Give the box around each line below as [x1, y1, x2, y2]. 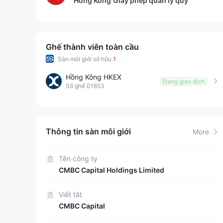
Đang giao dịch [163, 77, 205, 85]
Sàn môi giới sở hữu [58, 55, 113, 63]
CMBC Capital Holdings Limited [59, 166, 164, 174]
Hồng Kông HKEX [66, 73, 121, 81]
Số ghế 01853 [66, 82, 105, 90]
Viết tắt [59, 190, 82, 199]
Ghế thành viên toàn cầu [46, 42, 139, 52]
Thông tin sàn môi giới [46, 126, 131, 136]
